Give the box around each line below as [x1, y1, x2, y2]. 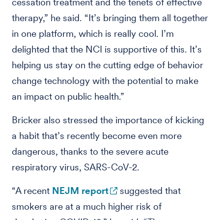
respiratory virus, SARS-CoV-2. [12, 162, 139, 173]
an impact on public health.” [12, 91, 124, 102]
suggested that [117, 185, 181, 196]
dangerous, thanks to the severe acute [12, 146, 168, 157]
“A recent [12, 185, 52, 196]
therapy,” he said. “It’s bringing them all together [12, 12, 208, 24]
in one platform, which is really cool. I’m [12, 28, 174, 39]
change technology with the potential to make [12, 75, 198, 86]
